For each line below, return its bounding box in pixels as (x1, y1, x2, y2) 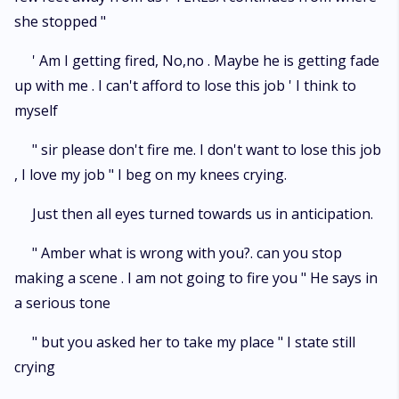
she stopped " (14, 12, 106, 31)
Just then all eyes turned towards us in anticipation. (32, 204, 373, 224)
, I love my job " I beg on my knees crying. (14, 165, 287, 184)
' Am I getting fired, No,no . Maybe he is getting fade (32, 51, 379, 70)
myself (14, 101, 58, 120)
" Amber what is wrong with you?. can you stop (32, 243, 342, 263)
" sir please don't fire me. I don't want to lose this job (32, 140, 381, 159)
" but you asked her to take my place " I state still (32, 332, 355, 352)
